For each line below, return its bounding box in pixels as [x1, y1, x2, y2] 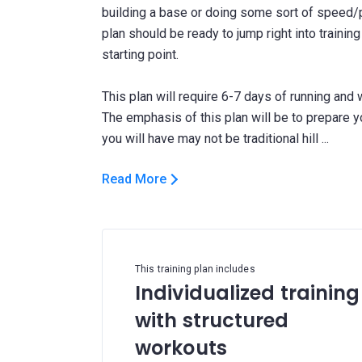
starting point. [102, 47, 179, 62]
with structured [135, 307, 289, 334]
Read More [102, 171, 166, 187]
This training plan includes [135, 263, 255, 275]
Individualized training [135, 280, 360, 306]
